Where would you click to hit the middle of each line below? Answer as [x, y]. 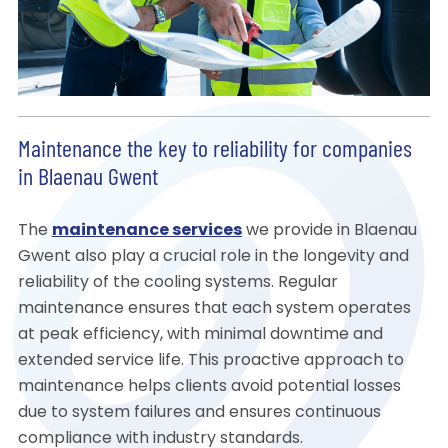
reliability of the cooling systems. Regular [177, 283]
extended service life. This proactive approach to [210, 361]
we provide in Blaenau [329, 231]
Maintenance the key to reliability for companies [214, 151]
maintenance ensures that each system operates [214, 309]
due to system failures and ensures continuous [199, 413]
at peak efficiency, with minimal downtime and [200, 335]
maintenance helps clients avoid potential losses [209, 387]
